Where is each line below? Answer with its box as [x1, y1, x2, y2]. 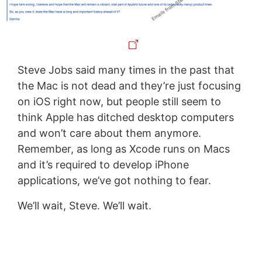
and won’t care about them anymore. [17, 127, 201, 140]
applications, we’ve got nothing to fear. [17, 174, 211, 187]
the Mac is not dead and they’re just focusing [17, 80, 241, 92]
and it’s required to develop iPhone [17, 158, 189, 171]
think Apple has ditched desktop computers [17, 111, 234, 124]
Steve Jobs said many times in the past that [17, 64, 235, 77]
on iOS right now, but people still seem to [17, 95, 221, 108]
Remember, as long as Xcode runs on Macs [17, 143, 230, 156]
